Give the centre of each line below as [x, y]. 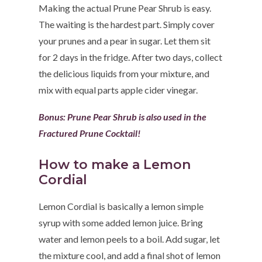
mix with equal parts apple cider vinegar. [118, 90]
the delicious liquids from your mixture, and [124, 74]
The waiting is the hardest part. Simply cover [127, 25]
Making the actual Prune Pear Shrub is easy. [125, 8]
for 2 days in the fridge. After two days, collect [131, 57]
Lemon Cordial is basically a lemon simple [121, 206]
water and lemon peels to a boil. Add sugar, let [130, 239]
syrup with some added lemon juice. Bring [121, 223]
